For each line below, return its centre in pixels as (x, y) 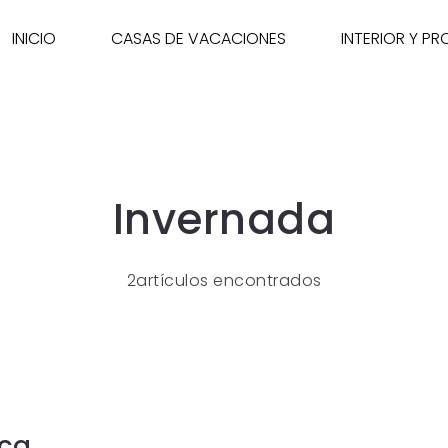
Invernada (224, 219)
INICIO (33, 38)
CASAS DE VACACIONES (198, 38)
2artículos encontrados (224, 280)
